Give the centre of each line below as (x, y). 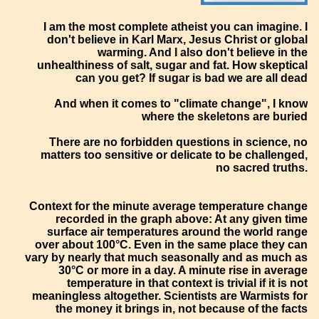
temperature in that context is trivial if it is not (188, 283)
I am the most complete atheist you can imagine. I (176, 26)
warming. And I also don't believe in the (203, 52)
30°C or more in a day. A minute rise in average (183, 270)
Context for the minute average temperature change (169, 206)
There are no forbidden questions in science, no (179, 142)
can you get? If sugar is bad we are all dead (192, 78)
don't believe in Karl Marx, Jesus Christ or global (178, 39)
